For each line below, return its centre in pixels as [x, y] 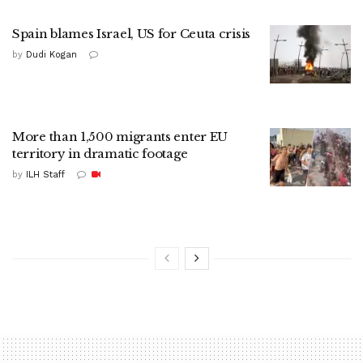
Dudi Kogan [51, 55]
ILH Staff [45, 175]
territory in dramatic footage [100, 154]
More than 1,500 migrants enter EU [120, 137]
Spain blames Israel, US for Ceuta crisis [131, 34]
